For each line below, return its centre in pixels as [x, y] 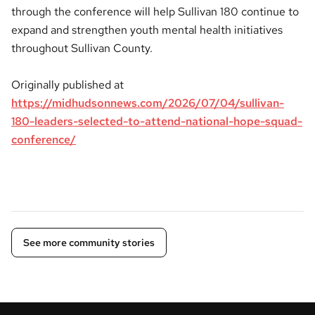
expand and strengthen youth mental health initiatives [147, 30]
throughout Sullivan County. [82, 48]
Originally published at [67, 84]
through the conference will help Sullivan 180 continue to [155, 11]
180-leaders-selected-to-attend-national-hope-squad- [157, 121]
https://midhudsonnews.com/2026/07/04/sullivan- [148, 103]
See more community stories [89, 242]
